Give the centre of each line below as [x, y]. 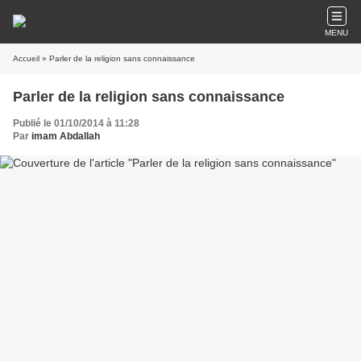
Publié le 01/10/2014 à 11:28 [76, 123]
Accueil [26, 58]
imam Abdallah [66, 136]
